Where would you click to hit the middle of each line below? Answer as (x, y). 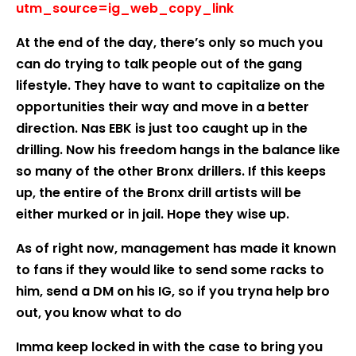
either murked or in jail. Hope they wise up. (153, 214)
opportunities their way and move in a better (163, 107)
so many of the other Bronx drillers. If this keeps (171, 171)
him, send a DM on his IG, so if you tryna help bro (173, 291)
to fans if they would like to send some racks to (170, 270)
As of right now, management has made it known (176, 248)
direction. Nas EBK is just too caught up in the (162, 128)
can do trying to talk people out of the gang (159, 64)
